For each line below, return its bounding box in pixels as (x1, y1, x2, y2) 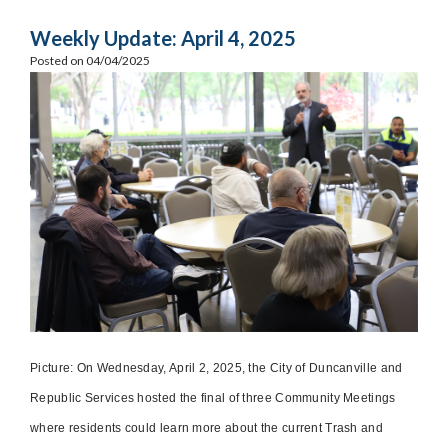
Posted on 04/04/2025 (30, 53, 150, 68)
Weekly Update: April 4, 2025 (30, 26, 296, 50)
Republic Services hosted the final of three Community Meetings (30, 390, 396, 405)
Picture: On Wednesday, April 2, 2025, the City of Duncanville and (30, 360, 403, 375)
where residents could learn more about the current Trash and (30, 420, 383, 435)
